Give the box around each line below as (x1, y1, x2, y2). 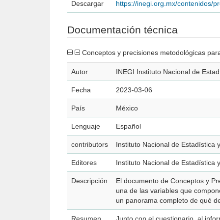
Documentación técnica (67, 24, 178, 35)
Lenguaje (71, 122, 100, 130)
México (116, 104, 138, 112)
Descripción (71, 177, 108, 185)
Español (116, 122, 141, 130)
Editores (71, 159, 97, 166)
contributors (71, 140, 108, 148)
